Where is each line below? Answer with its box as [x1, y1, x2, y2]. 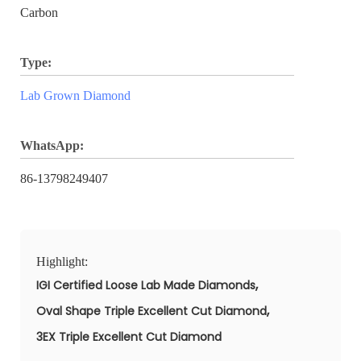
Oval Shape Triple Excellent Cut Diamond [36, 302, 267, 319]
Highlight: [36, 254, 91, 268]
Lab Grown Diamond [20, 88, 131, 102]
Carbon [20, 5, 58, 19]
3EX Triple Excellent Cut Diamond [36, 328, 222, 345]
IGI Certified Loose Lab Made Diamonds [36, 276, 255, 293]
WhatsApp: [20, 138, 84, 152]
